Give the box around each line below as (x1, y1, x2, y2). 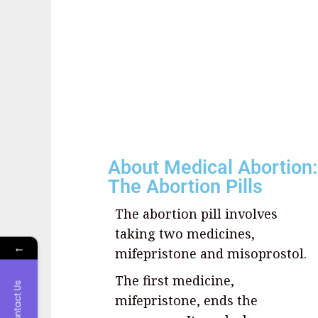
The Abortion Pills (108, 175, 263, 198)
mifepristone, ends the (115, 291, 258, 309)
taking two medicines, (115, 224, 255, 242)
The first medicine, (115, 271, 234, 289)
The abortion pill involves (115, 204, 278, 222)
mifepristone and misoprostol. (115, 244, 307, 262)
